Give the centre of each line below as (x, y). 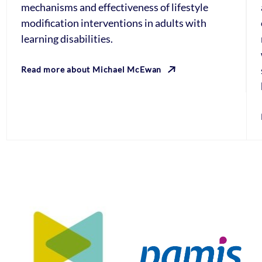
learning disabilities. (67, 39)
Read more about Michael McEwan (92, 69)
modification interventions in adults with (114, 23)
